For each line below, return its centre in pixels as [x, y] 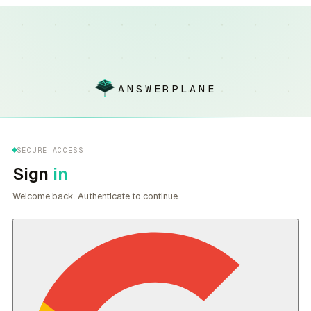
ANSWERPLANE [167, 88]
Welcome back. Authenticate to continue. [96, 196]
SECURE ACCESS [50, 150]
